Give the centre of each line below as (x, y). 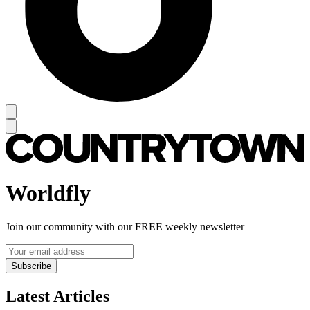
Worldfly (48, 193)
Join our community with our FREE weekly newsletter (125, 227)
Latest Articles (57, 296)
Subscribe (31, 266)
